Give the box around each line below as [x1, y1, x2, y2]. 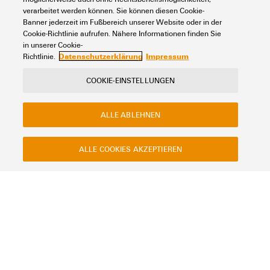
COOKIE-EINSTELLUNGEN [86, 75, 175, 85]
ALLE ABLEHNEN [100, 110, 161, 119]
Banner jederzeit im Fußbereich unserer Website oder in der [23, 17, 222, 27]
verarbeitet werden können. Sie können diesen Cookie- [23, 5, 205, 15]
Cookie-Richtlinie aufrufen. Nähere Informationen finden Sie [23, 28, 222, 38]
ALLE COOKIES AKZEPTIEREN [78, 144, 183, 154]
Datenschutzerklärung [58, 51, 143, 61]
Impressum [146, 51, 189, 61]
